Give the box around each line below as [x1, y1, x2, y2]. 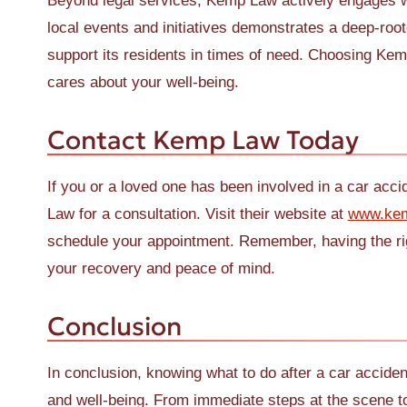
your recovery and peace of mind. [46, 260, 275, 277]
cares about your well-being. [46, 74, 239, 91]
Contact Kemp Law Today [46, 124, 359, 156]
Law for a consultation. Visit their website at [46, 205, 348, 223]
